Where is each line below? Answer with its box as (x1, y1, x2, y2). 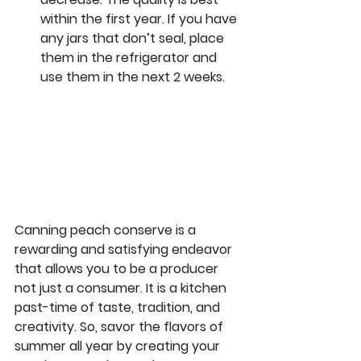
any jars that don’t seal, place (40, 29, 227, 48)
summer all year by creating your (15, 337, 223, 356)
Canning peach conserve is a (15, 221, 199, 240)
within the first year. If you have (40, 10, 240, 29)
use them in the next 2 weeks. (40, 68, 231, 87)
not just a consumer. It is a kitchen (15, 279, 230, 298)
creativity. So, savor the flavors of (15, 317, 226, 337)
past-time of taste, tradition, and (15, 298, 223, 317)
